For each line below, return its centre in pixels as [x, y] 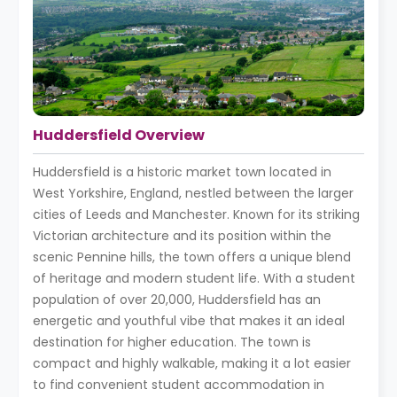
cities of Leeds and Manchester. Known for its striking [196, 214]
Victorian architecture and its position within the [182, 236]
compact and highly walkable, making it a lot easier [192, 363]
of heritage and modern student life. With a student [194, 278]
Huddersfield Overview [119, 135]
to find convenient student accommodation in [179, 385]
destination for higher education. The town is [172, 342]
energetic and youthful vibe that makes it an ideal [189, 321]
